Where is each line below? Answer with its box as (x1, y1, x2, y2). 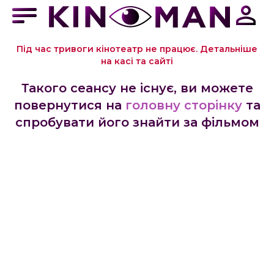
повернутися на (13, 98, 122, 113)
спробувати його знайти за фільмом (15, 115, 259, 130)
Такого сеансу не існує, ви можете (21, 81, 253, 95)
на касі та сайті (101, 56, 173, 67)
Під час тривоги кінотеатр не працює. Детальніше (17, 43, 257, 54)
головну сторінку (125, 98, 242, 113)
